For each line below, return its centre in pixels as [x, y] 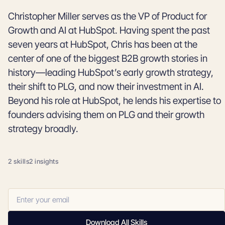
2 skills [19, 161]
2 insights [44, 161]
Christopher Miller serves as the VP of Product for [107, 16]
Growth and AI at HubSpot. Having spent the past [109, 30]
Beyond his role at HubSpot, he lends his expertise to [115, 101]
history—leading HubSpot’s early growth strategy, [111, 73]
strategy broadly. [43, 129]
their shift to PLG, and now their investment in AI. [106, 87]
